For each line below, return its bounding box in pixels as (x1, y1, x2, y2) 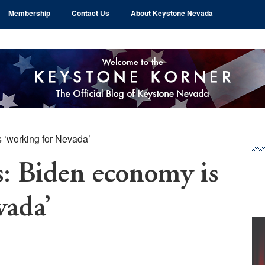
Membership (8, 8, 50, 18)
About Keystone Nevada (130, 8, 213, 18)
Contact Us (71, 8, 109, 18)
